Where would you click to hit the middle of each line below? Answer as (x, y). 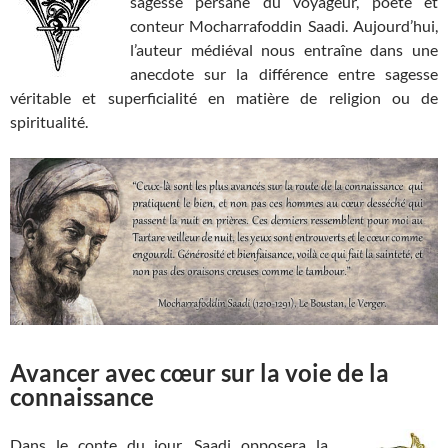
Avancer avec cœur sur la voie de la (199, 373)
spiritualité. (49, 122)
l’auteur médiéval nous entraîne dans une (284, 50)
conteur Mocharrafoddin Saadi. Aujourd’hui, (284, 26)
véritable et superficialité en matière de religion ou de (224, 98)
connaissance (82, 397)
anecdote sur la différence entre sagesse (284, 74)
